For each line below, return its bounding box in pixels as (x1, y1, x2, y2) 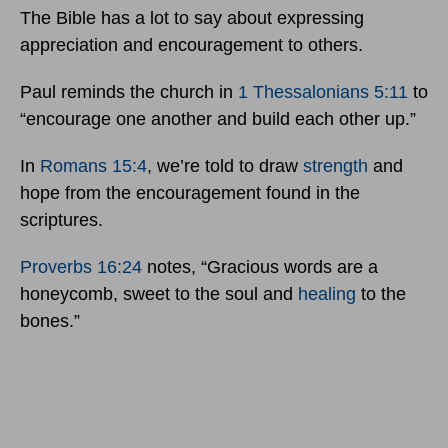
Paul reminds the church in (20, 82, 238, 103)
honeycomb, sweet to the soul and (20, 284, 298, 305)
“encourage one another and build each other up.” (20, 109, 416, 130)
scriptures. (20, 210, 103, 231)
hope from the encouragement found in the (20, 183, 360, 204)
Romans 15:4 (40, 156, 147, 177)
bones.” (20, 311, 80, 332)
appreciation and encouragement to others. (20, 35, 363, 56)
